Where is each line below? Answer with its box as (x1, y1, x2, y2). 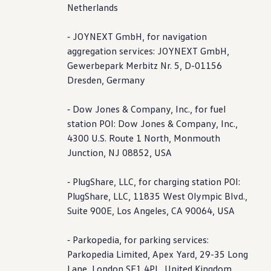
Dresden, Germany (67, 74, 146, 86)
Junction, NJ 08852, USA (67, 146, 172, 158)
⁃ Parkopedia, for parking (67, 233, 171, 246)
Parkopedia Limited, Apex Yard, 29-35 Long (67, 248, 249, 260)
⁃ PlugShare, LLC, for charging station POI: (67, 175, 241, 188)
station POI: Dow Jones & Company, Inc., (67, 117, 238, 129)
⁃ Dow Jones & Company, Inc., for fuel (67, 103, 226, 115)
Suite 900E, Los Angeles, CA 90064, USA (67, 204, 235, 217)
